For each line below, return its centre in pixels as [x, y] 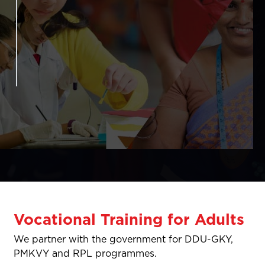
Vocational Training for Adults [129, 219]
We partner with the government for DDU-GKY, [123, 240]
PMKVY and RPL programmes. [88, 254]
